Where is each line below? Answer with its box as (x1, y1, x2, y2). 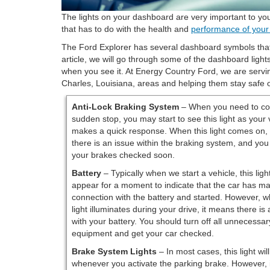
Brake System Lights (71, 246, 157, 257)
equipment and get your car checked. (71, 228, 214, 239)
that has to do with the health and (61, 24, 191, 34)
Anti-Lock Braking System (71, 102, 179, 112)
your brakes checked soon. (71, 150, 175, 160)
